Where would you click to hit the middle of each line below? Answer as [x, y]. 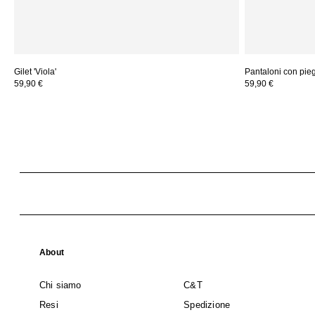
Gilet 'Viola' [35, 71]
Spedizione [207, 304]
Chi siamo [60, 285]
